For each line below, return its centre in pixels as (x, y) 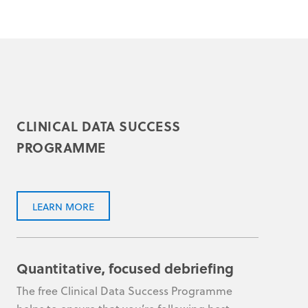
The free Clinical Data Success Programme (124, 291)
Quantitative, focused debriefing (125, 268)
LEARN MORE (63, 207)
